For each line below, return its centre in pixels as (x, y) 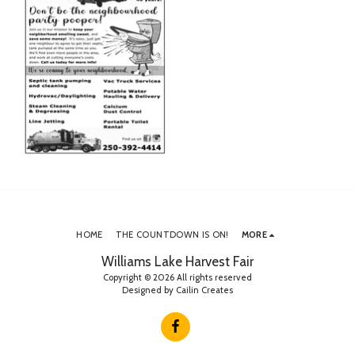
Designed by (149, 290)
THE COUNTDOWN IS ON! (172, 234)
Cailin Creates (204, 290)
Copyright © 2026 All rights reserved (177, 277)
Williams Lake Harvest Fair (177, 261)
